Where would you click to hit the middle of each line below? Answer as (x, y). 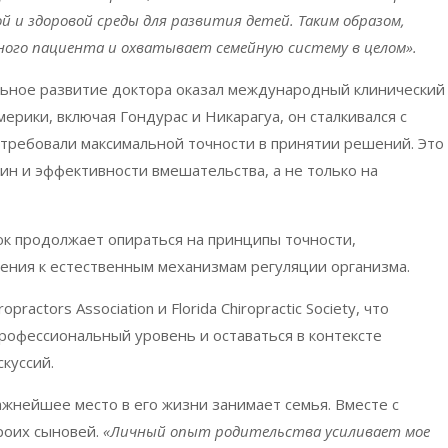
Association (115, 308)
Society (331, 308)
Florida (194, 308)
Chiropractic (261, 308)
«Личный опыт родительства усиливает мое (266, 431)
